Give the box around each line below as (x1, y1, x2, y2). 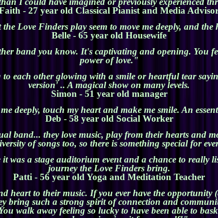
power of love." (79, 55, 139, 66)
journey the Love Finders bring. (48, 163, 170, 174)
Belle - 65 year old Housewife (52, 30, 166, 41)
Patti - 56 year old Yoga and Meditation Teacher (13, 172, 205, 182)
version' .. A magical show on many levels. (28, 80, 190, 91)
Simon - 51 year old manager (51, 89, 167, 99)
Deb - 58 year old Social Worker (45, 113, 173, 124)
